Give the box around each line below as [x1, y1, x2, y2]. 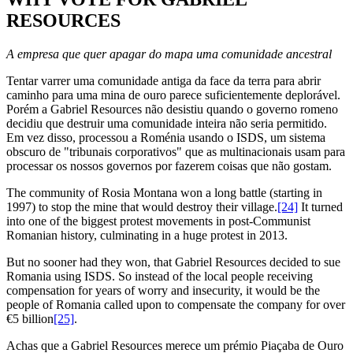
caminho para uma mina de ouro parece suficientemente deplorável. [6, 88, 340, 102]
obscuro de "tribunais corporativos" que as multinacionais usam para [6, 145, 345, 159]
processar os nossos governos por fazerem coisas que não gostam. [6, 159, 332, 173]
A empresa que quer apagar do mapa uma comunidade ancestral [6, 47, 332, 61]
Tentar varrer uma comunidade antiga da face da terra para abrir [6, 74, 321, 88]
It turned [298, 200, 343, 214]
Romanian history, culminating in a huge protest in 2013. [6, 229, 288, 243]
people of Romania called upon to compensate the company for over [6, 298, 345, 312]
